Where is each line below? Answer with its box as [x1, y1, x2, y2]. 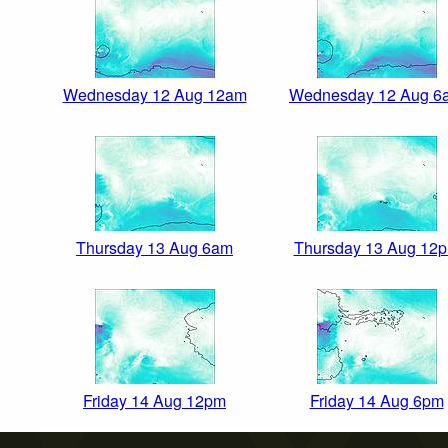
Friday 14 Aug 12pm [83, 389, 226, 413]
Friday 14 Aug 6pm [309, 389, 444, 413]
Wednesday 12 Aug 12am [62, 83, 247, 107]
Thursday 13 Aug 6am [76, 236, 233, 260]
